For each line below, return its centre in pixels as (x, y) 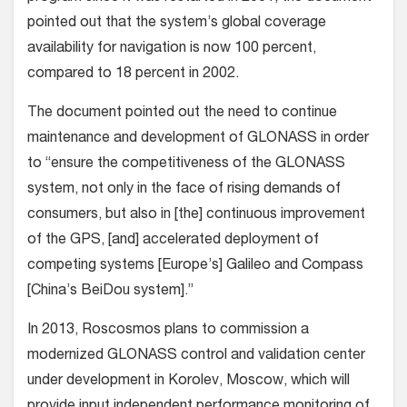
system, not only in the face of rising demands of (184, 190)
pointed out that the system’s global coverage (177, 24)
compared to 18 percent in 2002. (133, 75)
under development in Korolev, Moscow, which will (189, 382)
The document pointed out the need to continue (182, 114)
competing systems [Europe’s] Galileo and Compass (195, 267)
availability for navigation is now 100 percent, (172, 50)
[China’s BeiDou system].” (110, 292)
